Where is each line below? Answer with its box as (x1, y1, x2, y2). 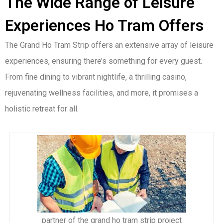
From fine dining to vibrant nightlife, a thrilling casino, (5, 72, 187, 82)
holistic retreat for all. (5, 104, 79, 114)
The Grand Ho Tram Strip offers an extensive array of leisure (5, 40, 214, 50)
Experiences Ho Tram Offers (5, 16, 204, 35)
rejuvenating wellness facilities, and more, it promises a (5, 88, 198, 98)
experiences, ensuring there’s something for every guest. (5, 56, 202, 66)
